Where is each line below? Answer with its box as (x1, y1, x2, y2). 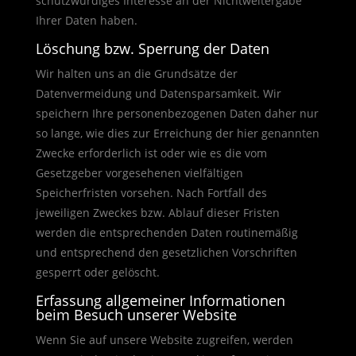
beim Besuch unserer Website (35, 305, 237, 324)
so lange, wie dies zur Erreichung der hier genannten (35, 126, 319, 141)
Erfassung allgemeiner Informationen (35, 291, 285, 310)
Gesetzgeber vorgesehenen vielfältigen (35, 165, 243, 180)
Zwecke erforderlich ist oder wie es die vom (35, 145, 267, 161)
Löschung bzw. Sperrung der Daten (35, 39, 269, 58)
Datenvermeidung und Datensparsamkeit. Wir (35, 86, 281, 101)
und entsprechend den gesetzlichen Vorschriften (35, 245, 297, 260)
